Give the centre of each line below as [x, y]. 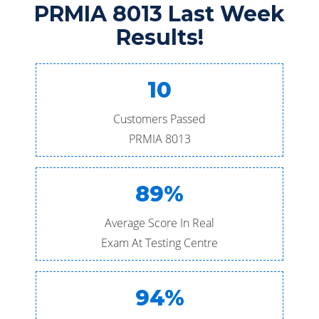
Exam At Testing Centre [159, 243]
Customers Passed [159, 119]
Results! [159, 37]
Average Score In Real [159, 223]
